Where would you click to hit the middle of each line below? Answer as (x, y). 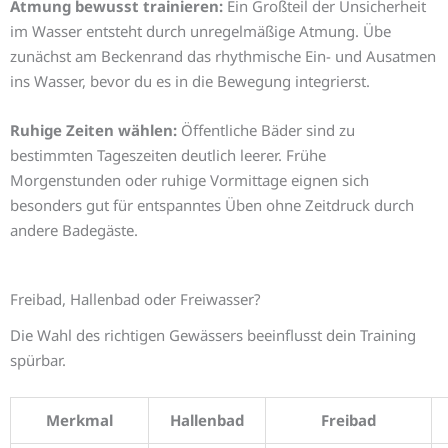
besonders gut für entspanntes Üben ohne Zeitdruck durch (212, 205)
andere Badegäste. (74, 230)
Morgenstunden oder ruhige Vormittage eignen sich (189, 180)
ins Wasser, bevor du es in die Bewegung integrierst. (190, 81)
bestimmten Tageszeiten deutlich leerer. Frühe (168, 155)
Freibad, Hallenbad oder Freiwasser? (135, 299)
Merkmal (79, 419)
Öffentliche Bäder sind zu (266, 130)
